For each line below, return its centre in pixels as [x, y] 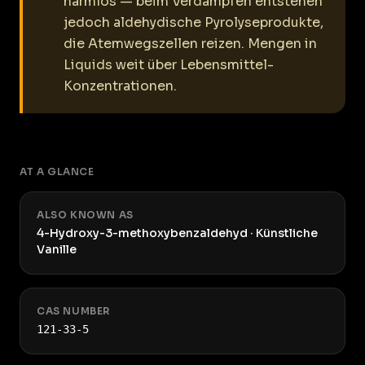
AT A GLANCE [57, 172]
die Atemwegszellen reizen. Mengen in [190, 44]
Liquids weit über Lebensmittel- [169, 65]
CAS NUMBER [74, 311]
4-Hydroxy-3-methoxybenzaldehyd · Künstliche [177, 233]
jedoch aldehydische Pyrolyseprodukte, [193, 22]
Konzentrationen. [120, 86]
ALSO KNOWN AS [85, 215]
